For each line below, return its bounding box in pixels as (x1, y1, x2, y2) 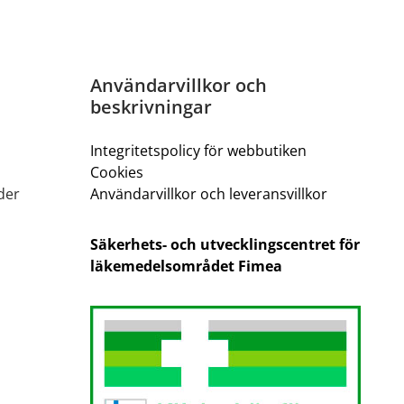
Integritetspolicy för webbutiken (90, 141, 307, 161)
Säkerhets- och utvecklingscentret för (90, 234, 360, 254)
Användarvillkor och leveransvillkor (90, 184, 327, 204)
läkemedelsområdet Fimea (90, 256, 282, 276)
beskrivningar (90, 95, 212, 119)
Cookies (90, 162, 143, 182)
